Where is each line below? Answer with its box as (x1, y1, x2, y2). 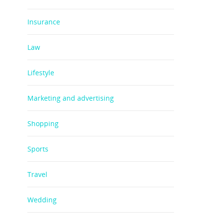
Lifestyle (27, 68, 54, 77)
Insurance (27, 17, 60, 26)
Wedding (27, 195, 57, 204)
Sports (27, 144, 48, 153)
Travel (27, 170, 47, 179)
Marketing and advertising (27, 93, 114, 103)
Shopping (27, 119, 59, 128)
